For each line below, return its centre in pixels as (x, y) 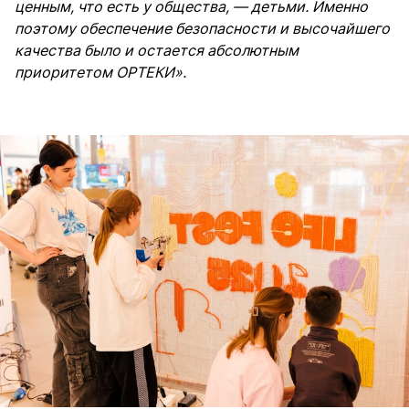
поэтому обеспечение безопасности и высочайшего (202, 28)
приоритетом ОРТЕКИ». (100, 72)
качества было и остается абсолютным (157, 50)
